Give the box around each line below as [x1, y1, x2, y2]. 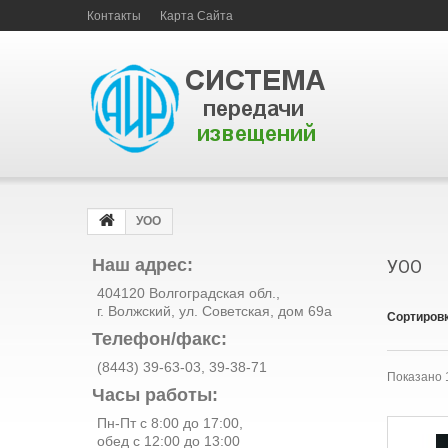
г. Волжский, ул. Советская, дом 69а [97, 303, 332, 319]
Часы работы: [92, 385, 218, 405]
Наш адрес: [92, 255, 193, 275]
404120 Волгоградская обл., [97, 285, 280, 301]
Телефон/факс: [92, 329, 227, 349]
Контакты [87, 9, 141, 23]
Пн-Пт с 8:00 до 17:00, [97, 415, 243, 431]
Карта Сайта [160, 9, 233, 23]
